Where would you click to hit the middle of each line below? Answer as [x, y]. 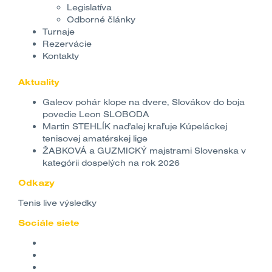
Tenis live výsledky [57, 203]
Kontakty [61, 56]
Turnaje [59, 32]
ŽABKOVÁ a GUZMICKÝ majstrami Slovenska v [144, 151]
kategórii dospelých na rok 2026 [111, 163]
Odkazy [36, 183]
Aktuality [39, 82]
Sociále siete [49, 223]
